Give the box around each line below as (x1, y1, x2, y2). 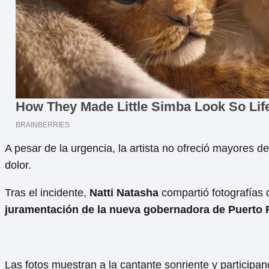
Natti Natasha (89, 187, 159, 199)
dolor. (5, 159, 31, 172)
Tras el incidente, (5, 187, 89, 199)
